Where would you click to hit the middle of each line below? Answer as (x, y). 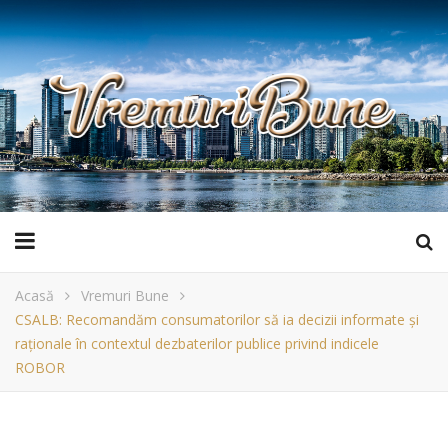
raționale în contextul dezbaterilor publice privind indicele (197, 343)
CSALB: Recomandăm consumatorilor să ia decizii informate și (217, 319)
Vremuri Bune (125, 295)
